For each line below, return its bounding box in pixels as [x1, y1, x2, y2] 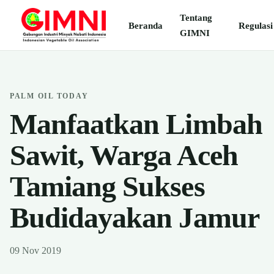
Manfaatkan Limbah [10, 108, 262, 140]
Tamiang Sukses [10, 170, 205, 202]
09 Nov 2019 [10, 245, 61, 256]
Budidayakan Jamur [10, 201, 259, 234]
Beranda [128, 20, 163, 31]
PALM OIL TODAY [10, 92, 89, 100]
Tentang [180, 12, 213, 23]
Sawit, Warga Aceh [10, 139, 238, 171]
